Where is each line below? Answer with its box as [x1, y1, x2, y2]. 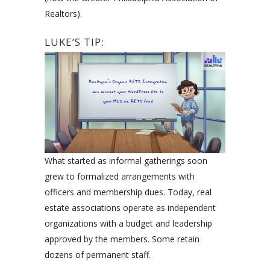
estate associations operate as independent [45, 202, 216, 214]
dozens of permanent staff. [45, 249, 151, 261]
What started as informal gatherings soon [45, 155, 207, 167]
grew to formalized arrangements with [45, 171, 195, 183]
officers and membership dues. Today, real [45, 186, 212, 198]
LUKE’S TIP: [45, 34, 107, 49]
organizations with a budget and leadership [45, 218, 212, 230]
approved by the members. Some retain [45, 233, 199, 245]
